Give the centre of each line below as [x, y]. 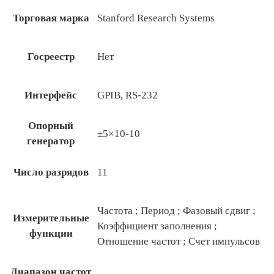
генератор [51, 141]
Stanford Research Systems [156, 18]
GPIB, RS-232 [128, 95]
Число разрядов [51, 172]
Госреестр [51, 57]
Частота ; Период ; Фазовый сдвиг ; [176, 211]
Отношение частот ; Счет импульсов [179, 241]
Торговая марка [51, 18]
